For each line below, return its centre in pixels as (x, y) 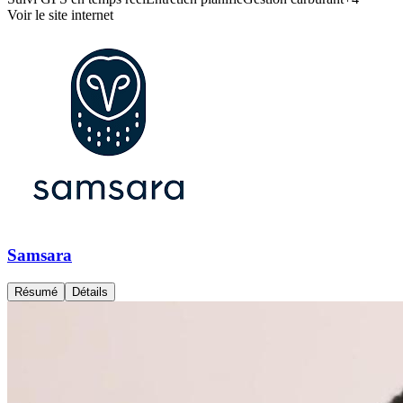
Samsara (40, 255)
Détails (90, 291)
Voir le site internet (60, 15)
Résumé (36, 291)
